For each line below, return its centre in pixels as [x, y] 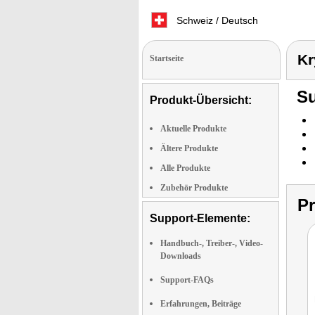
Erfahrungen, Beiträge [201, 304]
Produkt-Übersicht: [201, 100]
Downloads [181, 256]
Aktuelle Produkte [193, 129]
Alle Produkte [185, 168]
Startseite [167, 58]
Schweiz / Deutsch [216, 20]
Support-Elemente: [200, 218]
